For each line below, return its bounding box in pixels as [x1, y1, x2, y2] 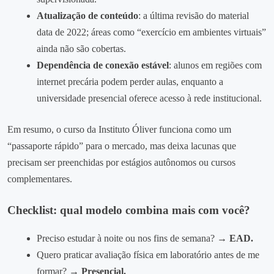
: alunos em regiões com [169, 60, 262, 71]
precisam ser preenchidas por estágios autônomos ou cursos [7, 157, 235, 168]
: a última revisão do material [138, 10, 249, 21]
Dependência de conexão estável [37, 60, 169, 71]
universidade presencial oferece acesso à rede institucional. [37, 93, 262, 104]
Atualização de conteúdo [37, 10, 138, 21]
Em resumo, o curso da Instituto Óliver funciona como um [7, 124, 231, 135]
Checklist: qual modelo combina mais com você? [7, 204, 250, 217]
